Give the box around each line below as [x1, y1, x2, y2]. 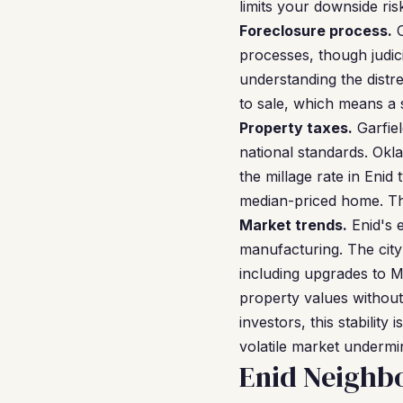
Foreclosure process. [239, 22, 392, 40]
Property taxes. [239, 119, 353, 137]
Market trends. [239, 216, 347, 234]
